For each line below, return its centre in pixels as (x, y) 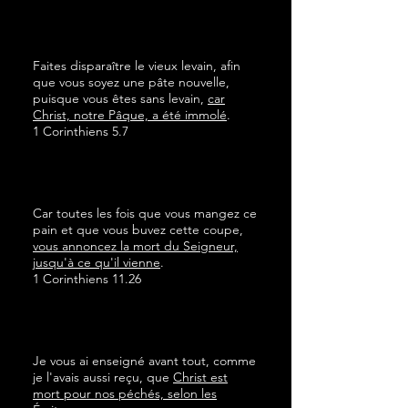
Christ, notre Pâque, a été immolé (130, 115)
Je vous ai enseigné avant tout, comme (144, 361)
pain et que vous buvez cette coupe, (138, 229)
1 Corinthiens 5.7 (81, 131)
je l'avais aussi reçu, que (103, 377)
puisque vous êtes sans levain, (120, 98)
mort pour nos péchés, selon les (125, 393)
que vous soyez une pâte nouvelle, (131, 82)
